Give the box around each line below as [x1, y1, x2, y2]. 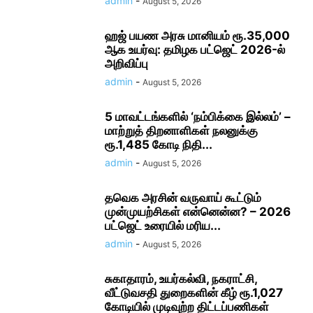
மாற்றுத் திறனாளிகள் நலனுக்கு [105, 123, 258, 138]
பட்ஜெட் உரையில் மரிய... [105, 218, 221, 233]
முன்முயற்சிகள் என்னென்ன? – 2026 [105, 204, 291, 219]
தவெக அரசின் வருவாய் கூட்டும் [105, 190, 261, 205]
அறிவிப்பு [105, 56, 148, 71]
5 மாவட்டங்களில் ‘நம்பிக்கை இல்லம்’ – [105, 109, 291, 124]
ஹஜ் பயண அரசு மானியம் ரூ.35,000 [105, 28, 290, 43]
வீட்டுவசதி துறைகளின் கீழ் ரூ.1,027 [105, 285, 283, 300]
